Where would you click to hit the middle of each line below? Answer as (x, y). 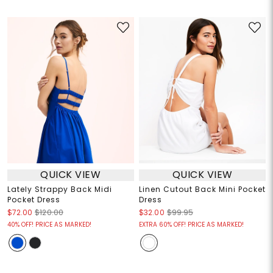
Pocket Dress (34, 199)
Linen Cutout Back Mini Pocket (202, 189)
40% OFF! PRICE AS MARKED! (49, 224)
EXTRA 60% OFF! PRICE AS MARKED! (191, 224)
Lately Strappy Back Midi (59, 189)
